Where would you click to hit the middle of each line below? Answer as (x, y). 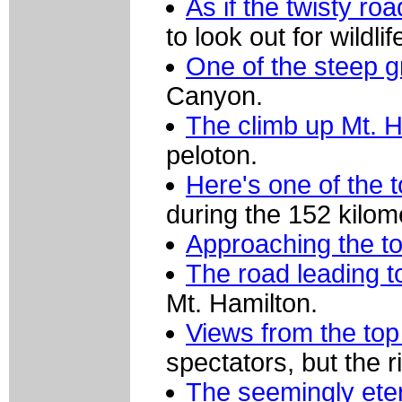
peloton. (212, 156)
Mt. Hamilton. (242, 304)
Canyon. (214, 96)
